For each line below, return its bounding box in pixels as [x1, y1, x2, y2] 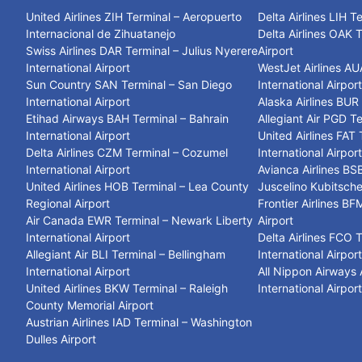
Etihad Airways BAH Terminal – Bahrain [26, 112, 229, 126]
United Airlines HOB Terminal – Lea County [26, 179, 249, 194]
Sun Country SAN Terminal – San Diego [26, 78, 232, 92]
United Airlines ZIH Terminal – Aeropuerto [26, 10, 242, 24]
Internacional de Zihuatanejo [26, 27, 175, 41]
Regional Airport [26, 196, 110, 211]
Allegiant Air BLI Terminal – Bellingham [26, 247, 225, 262]
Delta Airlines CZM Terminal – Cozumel [26, 145, 228, 160]
